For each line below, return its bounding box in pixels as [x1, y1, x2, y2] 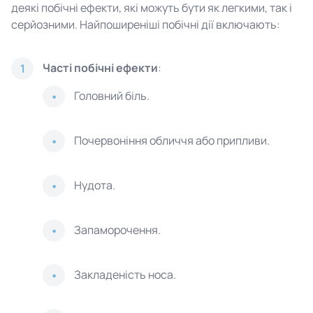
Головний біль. [74, 88, 150, 103]
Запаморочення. [74, 222, 161, 238]
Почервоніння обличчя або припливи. [74, 133, 270, 148]
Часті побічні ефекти [43, 60, 158, 75]
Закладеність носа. [74, 267, 176, 282]
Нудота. [74, 177, 115, 193]
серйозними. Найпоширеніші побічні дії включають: [11, 17, 280, 32]
